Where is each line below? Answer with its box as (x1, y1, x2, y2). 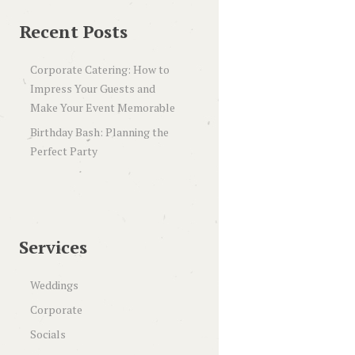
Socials (29, 326, 66, 342)
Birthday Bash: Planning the (29, 124, 169, 139)
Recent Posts (18, 19, 128, 43)
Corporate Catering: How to (29, 61, 170, 77)
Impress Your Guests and (29, 80, 155, 96)
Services (18, 235, 87, 258)
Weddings (29, 277, 78, 292)
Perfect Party (29, 143, 97, 158)
